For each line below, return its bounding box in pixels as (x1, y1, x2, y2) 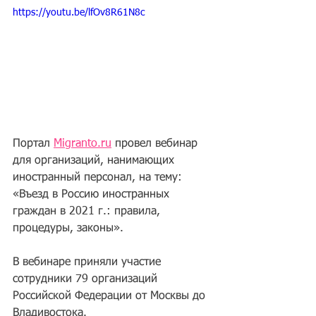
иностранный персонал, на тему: (13, 171, 186, 183)
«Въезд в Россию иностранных (13, 188, 173, 200)
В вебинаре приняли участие (13, 256, 164, 268)
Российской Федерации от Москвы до (13, 290, 209, 302)
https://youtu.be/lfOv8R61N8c (13, 8, 145, 18)
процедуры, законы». (13, 222, 123, 234)
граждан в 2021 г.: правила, (13, 205, 164, 217)
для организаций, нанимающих (13, 154, 178, 166)
